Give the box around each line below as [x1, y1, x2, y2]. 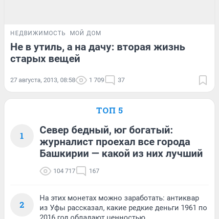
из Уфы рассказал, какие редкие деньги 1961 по [40, 203, 207, 212]
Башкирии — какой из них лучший [40, 147, 203, 159]
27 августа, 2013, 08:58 [10, 76, 75, 84]
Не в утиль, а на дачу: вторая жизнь [10, 41, 185, 53]
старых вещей [10, 52, 80, 65]
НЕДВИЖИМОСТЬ [10, 29, 66, 37]
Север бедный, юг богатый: [40, 124, 173, 136]
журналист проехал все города [40, 135, 190, 148]
